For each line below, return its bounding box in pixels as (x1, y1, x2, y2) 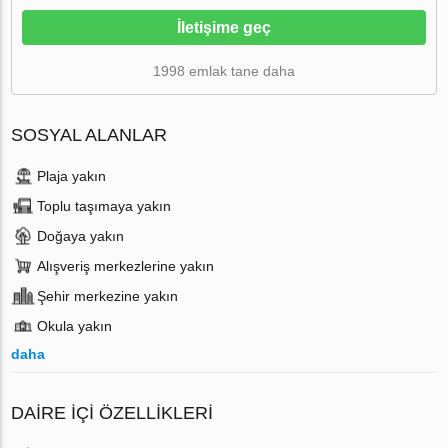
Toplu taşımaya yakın (37, 197, 172, 214)
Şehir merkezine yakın (37, 287, 179, 304)
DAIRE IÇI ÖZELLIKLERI (11, 402, 214, 423)
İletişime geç (177, 18, 271, 36)
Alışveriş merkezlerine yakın (37, 257, 215, 274)
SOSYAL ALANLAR (11, 124, 168, 145)
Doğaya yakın (37, 227, 125, 244)
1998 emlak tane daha (153, 62, 295, 79)
